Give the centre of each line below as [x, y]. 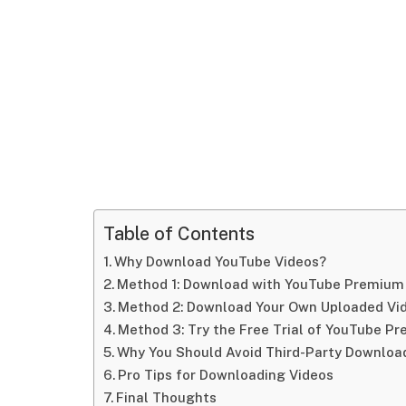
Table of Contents [179, 233]
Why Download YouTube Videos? [220, 261]
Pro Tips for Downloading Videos [225, 375]
